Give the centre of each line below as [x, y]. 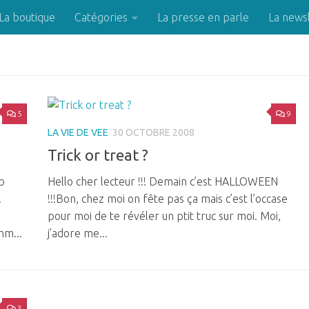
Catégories [101, 17]
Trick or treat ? [98, 155]
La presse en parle [203, 17]
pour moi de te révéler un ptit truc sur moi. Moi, [164, 216]
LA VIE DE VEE [78, 132]
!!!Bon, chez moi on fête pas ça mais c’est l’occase [168, 199]
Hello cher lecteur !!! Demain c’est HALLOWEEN [163, 182]
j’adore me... [78, 233]
